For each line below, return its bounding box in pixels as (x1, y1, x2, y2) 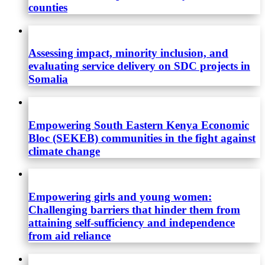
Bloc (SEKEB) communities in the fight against (28, 131, 256, 144)
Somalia (28, 73, 68, 86)
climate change (28, 144, 100, 157)
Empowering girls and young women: (28, 190, 212, 203)
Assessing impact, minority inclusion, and (28, 47, 228, 60)
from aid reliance (28, 230, 111, 243)
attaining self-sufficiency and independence (28, 216, 235, 230)
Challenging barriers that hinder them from (28, 203, 240, 216)
